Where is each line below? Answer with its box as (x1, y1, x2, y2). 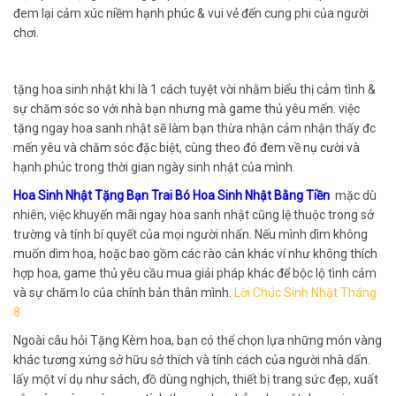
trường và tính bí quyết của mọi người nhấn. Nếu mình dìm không (13, 226, 368, 241)
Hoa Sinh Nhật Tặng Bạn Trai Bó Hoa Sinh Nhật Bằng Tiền (13, 187, 335, 202)
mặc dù (335, 187, 377, 202)
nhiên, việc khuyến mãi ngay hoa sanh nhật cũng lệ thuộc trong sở (13, 207, 374, 222)
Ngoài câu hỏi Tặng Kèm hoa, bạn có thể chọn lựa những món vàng (13, 332, 382, 347)
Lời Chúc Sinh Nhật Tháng (234, 285, 377, 300)
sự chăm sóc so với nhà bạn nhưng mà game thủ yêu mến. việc (13, 101, 360, 116)
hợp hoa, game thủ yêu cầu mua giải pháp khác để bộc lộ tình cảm (13, 265, 377, 280)
